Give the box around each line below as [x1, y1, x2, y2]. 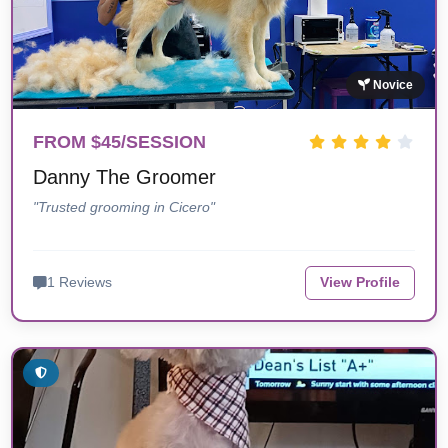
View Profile [319, 275, 400, 291]
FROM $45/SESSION [33, 132, 207, 153]
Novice [369, 78, 413, 93]
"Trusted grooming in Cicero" [33, 199, 216, 216]
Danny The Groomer [33, 166, 217, 189]
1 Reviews [47, 275, 113, 291]
